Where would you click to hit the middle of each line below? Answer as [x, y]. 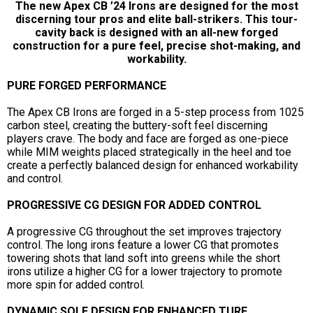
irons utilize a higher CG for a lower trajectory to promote [145, 271]
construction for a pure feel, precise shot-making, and [156, 45]
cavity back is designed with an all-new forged [156, 32]
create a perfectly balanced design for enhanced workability [153, 165]
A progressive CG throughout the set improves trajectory [144, 231]
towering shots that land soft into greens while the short [144, 258]
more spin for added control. [76, 284]
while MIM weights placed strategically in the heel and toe [149, 152]
